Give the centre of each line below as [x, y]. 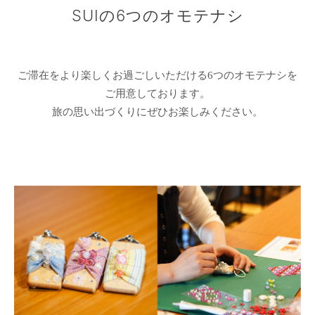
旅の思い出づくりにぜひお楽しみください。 [157, 112]
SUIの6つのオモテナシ [157, 15]
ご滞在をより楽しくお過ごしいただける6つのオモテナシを [157, 75]
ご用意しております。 [157, 94]
